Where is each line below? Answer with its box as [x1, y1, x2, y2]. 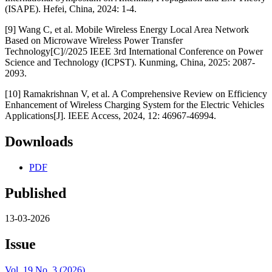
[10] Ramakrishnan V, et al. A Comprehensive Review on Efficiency [5, 88, 267, 99]
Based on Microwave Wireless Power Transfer [5, 35, 183, 46]
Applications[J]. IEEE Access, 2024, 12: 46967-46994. [5, 110, 216, 121]
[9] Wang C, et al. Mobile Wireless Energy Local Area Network [5, 24, 249, 35]
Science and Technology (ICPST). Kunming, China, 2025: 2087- [5, 56, 255, 67]
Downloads [5, 133, 73, 149]
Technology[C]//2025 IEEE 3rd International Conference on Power [5, 46, 263, 56]
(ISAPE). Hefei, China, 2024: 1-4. [5, 3, 137, 14]
